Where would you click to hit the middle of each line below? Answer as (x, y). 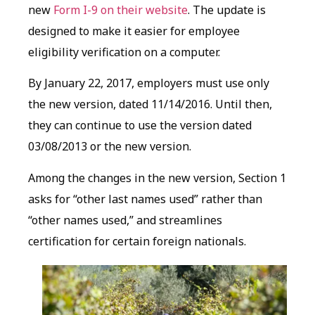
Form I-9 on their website (121, 10)
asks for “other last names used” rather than (145, 199)
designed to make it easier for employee (134, 31)
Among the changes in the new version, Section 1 (157, 178)
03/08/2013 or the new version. (110, 147)
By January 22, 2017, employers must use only (149, 83)
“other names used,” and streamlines (125, 220)
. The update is (227, 10)
